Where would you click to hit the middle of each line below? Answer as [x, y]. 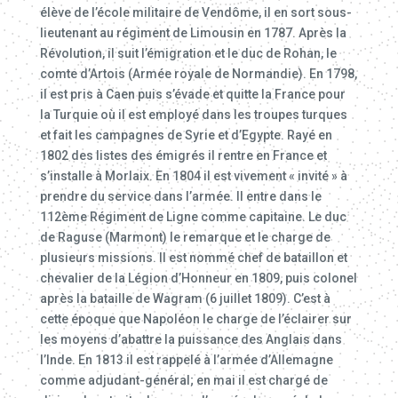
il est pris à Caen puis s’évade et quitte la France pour [192, 94]
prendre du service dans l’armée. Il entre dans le [180, 196]
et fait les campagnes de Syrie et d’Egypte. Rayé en [186, 135]
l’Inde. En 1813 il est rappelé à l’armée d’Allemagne [186, 360]
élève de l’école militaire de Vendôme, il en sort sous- [195, 12]
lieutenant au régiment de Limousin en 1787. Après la [193, 33]
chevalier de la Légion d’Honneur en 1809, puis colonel [198, 278]
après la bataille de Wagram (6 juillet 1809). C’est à [185, 298]
